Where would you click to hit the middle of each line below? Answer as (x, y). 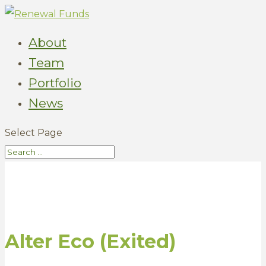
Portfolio (55, 83)
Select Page (34, 133)
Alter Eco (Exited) (90, 241)
